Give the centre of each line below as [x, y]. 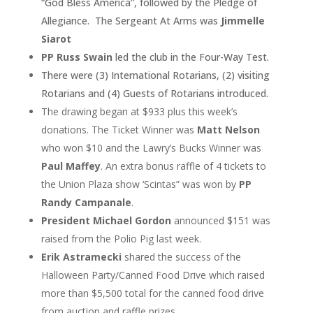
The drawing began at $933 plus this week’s [139, 112]
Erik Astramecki [81, 257]
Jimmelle [242, 21]
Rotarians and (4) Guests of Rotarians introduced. [154, 94]
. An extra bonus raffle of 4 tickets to [183, 166]
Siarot [56, 39]
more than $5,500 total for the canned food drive [152, 293]
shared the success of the [181, 257]
